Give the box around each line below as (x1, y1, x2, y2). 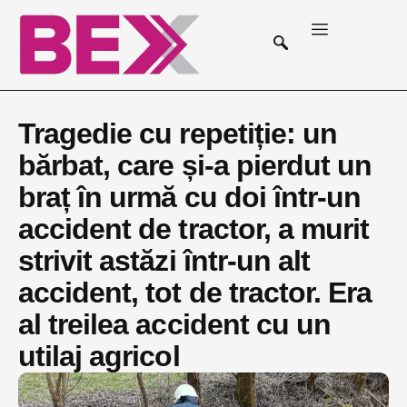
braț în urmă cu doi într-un (18, 180, 362, 213)
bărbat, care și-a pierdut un (18, 148, 372, 182)
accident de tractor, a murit (18, 212, 370, 245)
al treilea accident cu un (18, 307, 332, 341)
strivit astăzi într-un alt (18, 243, 311, 277)
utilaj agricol (18, 339, 180, 372)
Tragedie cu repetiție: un (18, 116, 338, 150)
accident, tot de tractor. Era (18, 275, 372, 309)
